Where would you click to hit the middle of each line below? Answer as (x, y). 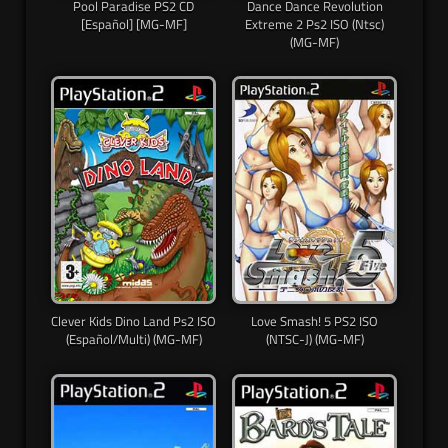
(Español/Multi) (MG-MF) (133, 339)
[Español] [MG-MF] (133, 23)
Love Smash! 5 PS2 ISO (314, 321)
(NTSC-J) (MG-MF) (314, 339)
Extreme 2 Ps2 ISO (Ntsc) (314, 23)
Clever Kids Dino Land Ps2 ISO (133, 321)
